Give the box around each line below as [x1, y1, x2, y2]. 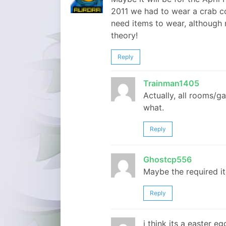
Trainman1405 [143, 78, 199, 88]
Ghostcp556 [143, 154, 192, 164]
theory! [111, 30, 138, 40]
